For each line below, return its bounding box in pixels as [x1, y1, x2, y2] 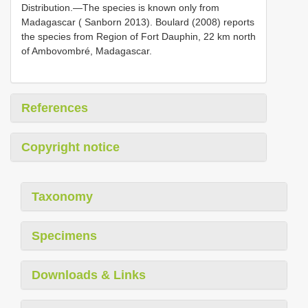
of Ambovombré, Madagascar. [21, 45, 152, 57]
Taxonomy [32, 190, 93, 204]
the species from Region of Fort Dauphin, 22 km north [21, 31, 256, 43]
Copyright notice [21, 140, 120, 155]
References [21, 101, 88, 115]
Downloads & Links [32, 268, 146, 283]
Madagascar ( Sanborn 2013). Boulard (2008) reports [21, 16, 254, 28]
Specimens [32, 229, 97, 243]
